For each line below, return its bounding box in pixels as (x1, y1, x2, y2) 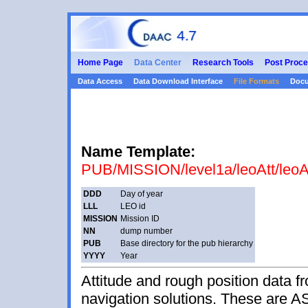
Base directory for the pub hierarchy (120, 239, 253, 248)
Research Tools (192, 58, 254, 67)
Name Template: (81, 143, 195, 160)
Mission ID (120, 214, 159, 223)
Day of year (120, 189, 163, 199)
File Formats (234, 77, 279, 85)
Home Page (78, 58, 123, 67)
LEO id (120, 201, 146, 211)
